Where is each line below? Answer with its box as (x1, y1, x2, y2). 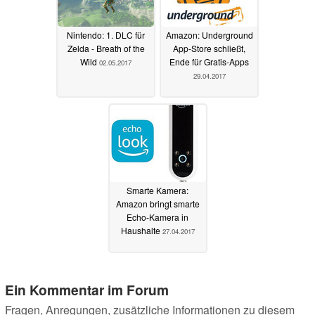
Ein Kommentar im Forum (5, 280, 169, 300)
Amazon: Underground (165, 29, 253, 41)
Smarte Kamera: (127, 184, 188, 197)
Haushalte (120, 224, 162, 237)
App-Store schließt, (173, 42, 245, 55)
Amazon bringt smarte (115, 198, 200, 210)
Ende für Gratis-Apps (169, 56, 249, 68)
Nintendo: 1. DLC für (67, 29, 145, 41)
